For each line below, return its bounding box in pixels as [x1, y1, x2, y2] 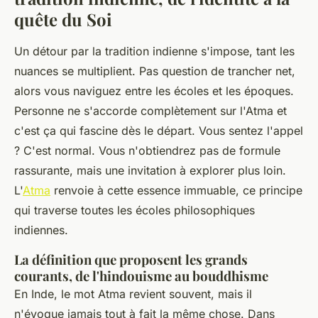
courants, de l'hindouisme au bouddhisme [14, 266, 268, 285]
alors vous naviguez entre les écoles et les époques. [14, 83, 294, 98]
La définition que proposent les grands [14, 250, 248, 268]
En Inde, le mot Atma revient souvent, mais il [14, 286, 252, 301]
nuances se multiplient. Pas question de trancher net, [14, 63, 295, 78]
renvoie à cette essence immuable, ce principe [50, 182, 302, 197]
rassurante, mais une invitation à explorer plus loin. [14, 163, 286, 177]
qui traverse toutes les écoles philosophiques [14, 202, 255, 217]
